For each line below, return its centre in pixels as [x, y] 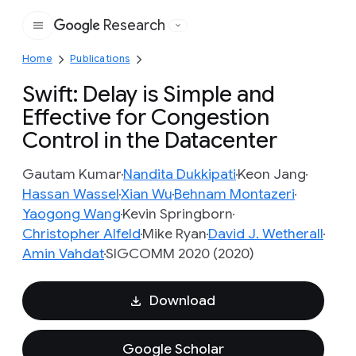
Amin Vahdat [63, 253]
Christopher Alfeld [81, 234]
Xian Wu [147, 194]
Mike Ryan [174, 234]
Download [182, 300]
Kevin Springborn [178, 214]
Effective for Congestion [146, 117]
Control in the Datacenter [150, 140]
